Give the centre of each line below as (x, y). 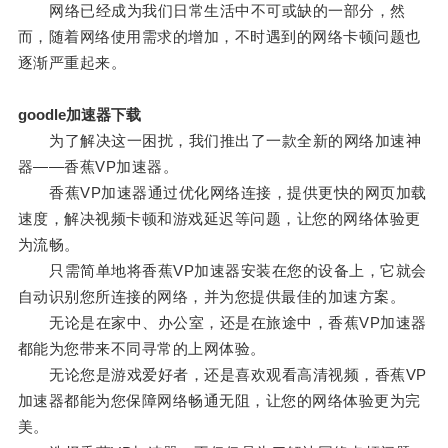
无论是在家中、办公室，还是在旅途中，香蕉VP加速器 (222, 323)
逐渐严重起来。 (72, 63)
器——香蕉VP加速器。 (98, 167)
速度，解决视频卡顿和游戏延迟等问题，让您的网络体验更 (219, 219)
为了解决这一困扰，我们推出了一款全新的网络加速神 (219, 141)
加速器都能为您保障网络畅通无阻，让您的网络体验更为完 (219, 401)
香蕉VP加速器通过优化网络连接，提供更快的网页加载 (222, 193)
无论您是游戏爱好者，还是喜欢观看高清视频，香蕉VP (222, 375)
